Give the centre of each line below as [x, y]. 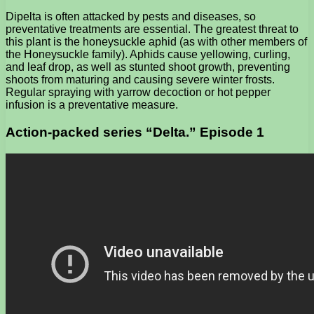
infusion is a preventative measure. [92, 105]
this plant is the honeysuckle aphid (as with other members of [156, 42]
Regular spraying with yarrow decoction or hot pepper [138, 93]
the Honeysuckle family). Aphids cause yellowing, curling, [148, 55]
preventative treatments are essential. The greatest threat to [152, 29]
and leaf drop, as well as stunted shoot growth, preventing [148, 67]
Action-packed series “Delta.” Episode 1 [135, 132]
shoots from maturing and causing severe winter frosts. [140, 80]
